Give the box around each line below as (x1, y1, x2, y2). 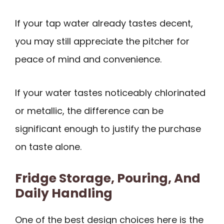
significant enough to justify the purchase (15, 122, 201, 135)
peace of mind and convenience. (15, 53, 161, 66)
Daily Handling (15, 184, 112, 202)
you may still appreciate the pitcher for (15, 35, 189, 48)
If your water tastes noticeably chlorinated (15, 86, 205, 99)
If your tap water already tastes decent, (15, 17, 193, 30)
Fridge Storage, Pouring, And (15, 169, 200, 187)
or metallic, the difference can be (15, 104, 163, 117)
